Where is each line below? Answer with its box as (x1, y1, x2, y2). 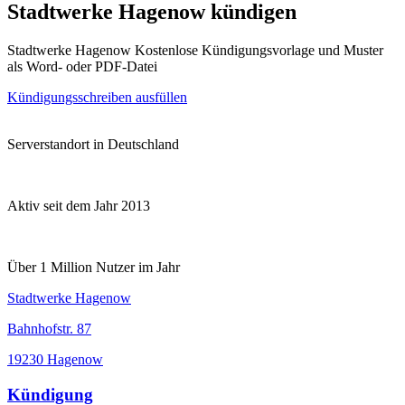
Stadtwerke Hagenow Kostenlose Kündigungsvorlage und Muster (7, 42, 383, 58)
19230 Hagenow (7, 351, 103, 367)
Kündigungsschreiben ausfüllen (7, 89, 187, 105)
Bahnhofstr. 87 (7, 320, 91, 336)
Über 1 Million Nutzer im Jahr (7, 259, 180, 275)
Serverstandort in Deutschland (7, 136, 179, 152)
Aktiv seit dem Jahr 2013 (7, 197, 150, 213)
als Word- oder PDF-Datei (7, 58, 157, 74)
